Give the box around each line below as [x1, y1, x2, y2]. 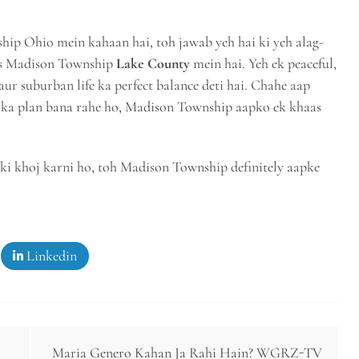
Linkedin [23, 246, 77, 264]
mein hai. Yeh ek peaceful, [190, 54, 337, 72]
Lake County [116, 54, 190, 72]
